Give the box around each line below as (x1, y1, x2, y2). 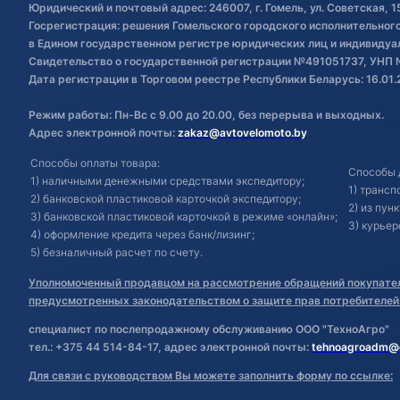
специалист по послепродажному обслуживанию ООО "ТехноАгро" (29, 322, 389, 337)
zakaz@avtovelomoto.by (178, 126, 307, 140)
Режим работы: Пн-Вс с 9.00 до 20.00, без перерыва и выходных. (29, 108, 384, 122)
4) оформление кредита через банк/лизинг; (30, 228, 254, 242)
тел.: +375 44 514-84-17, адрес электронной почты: (29, 340, 312, 354)
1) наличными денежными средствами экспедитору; (30, 174, 304, 188)
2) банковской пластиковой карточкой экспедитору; (30, 192, 301, 206)
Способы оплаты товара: (30, 156, 160, 171)
